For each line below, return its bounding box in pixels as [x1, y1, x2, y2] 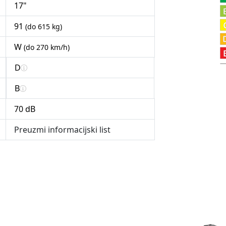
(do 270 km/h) [24, 42, 70, 52]
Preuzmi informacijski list [14, 124, 110, 136]
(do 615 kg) [25, 22, 62, 32]
